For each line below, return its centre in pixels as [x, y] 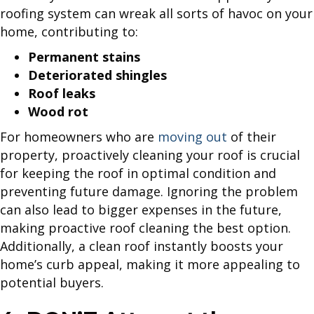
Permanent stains [86, 57]
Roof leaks [63, 94]
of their [252, 137]
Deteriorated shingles [99, 75]
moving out [192, 137]
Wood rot [60, 112]
